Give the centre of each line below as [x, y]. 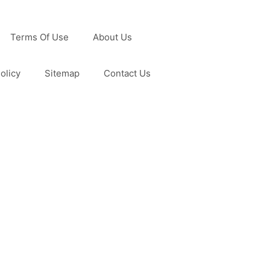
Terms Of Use [39, 37]
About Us [112, 37]
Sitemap [62, 73]
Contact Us [127, 73]
